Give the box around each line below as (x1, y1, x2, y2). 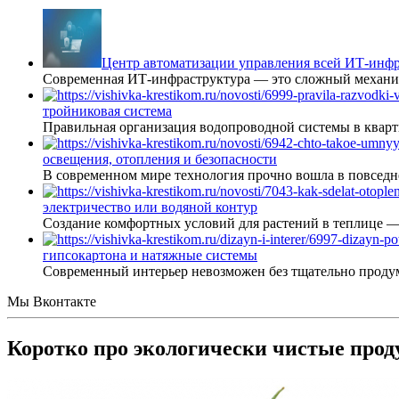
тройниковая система (43, 103, 172, 118)
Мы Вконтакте (7, 294, 96, 309)
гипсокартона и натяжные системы (43, 248, 257, 263)
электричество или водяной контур (43, 199, 257, 215)
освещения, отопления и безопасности (43, 151, 277, 167)
